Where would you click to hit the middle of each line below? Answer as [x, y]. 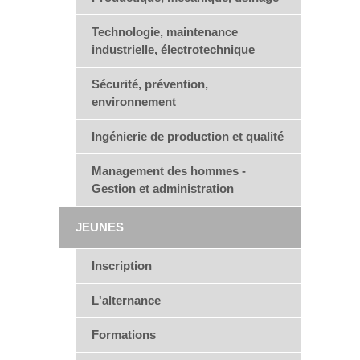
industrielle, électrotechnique [173, 49]
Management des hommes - [169, 171]
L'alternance [126, 300]
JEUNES [100, 227]
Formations [124, 335]
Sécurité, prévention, [150, 84]
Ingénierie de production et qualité [188, 136]
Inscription [122, 266]
